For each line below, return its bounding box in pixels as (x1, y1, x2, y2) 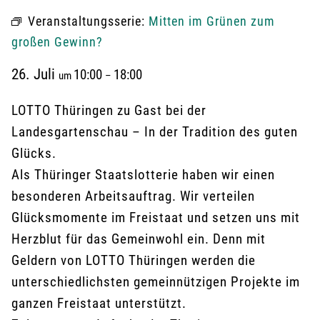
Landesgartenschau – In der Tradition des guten (11, 124, 298, 140)
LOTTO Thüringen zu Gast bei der (11, 102, 206, 119)
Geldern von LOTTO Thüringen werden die (11, 252, 256, 269)
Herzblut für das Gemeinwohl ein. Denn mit (11, 231, 266, 247)
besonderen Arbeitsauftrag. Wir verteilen (11, 188, 255, 204)
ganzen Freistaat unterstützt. (11, 295, 186, 311)
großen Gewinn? (11, 34, 103, 49)
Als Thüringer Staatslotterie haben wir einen (11, 166, 275, 183)
